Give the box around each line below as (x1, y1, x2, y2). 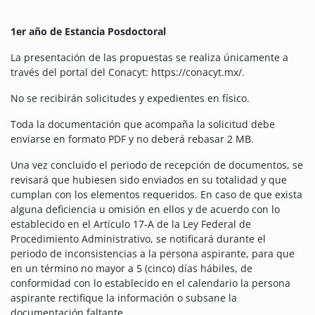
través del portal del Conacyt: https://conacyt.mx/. (11, 65, 245, 79)
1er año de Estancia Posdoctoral (11, 25, 166, 39)
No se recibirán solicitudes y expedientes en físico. (11, 91, 250, 105)
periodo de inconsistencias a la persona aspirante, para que (11, 247, 295, 261)
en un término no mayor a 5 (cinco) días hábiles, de (11, 262, 252, 276)
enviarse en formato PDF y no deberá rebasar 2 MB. (11, 132, 254, 146)
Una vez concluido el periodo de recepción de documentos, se (11, 158, 303, 172)
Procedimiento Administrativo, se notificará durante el (11, 232, 266, 246)
